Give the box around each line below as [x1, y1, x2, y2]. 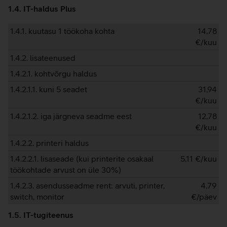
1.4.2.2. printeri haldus [10, 138, 89, 147]
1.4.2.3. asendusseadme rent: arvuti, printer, [10, 181, 165, 190]
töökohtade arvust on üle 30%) [10, 165, 121, 174]
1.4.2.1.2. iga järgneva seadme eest [10, 111, 132, 121]
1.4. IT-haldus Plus [8, 4, 76, 13]
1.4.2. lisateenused [10, 53, 75, 62]
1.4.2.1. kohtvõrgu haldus [10, 69, 97, 78]
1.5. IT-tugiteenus [8, 210, 73, 219]
